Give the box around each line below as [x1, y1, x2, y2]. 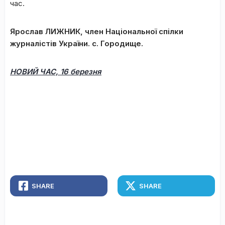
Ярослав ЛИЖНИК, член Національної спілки [10, 27, 183, 36]
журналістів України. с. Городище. [10, 39, 143, 48]
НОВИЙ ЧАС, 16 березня [10, 67, 101, 76]
